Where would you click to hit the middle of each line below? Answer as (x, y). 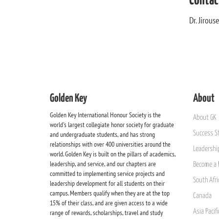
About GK (204, 118)
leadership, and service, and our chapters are (103, 164)
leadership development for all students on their (107, 183)
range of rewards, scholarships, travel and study (106, 213)
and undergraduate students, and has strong (102, 134)
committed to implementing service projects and (107, 174)
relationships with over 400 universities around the (110, 144)
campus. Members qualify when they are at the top (110, 193)
